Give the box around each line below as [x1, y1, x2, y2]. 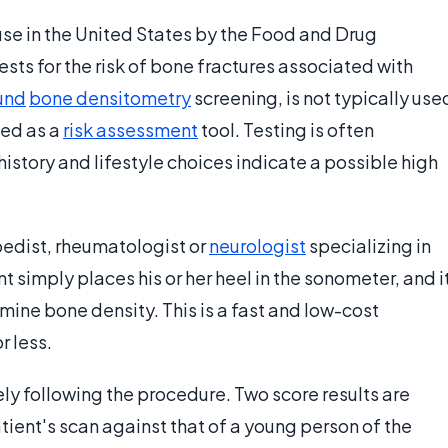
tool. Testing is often [198, 118, 374, 142]
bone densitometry [29, 86, 191, 110]
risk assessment [63, 118, 198, 142]
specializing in [306, 234, 431, 258]
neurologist [209, 234, 306, 258]
